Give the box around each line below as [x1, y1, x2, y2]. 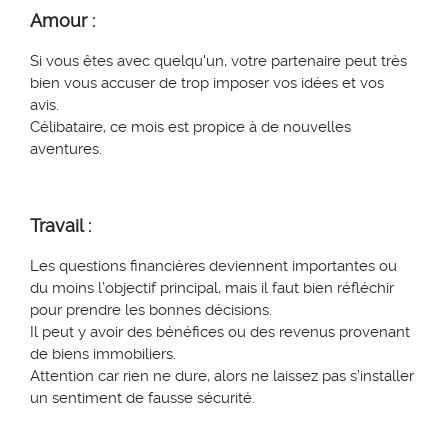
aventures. [30, 140, 102, 159]
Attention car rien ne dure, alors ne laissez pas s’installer [30, 367, 414, 386]
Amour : [30, 10, 95, 32]
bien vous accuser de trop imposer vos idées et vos [30, 74, 384, 93]
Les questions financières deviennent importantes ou [30, 257, 397, 276]
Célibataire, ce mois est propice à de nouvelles [30, 118, 351, 137]
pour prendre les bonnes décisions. [30, 301, 272, 320]
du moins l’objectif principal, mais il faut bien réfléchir [30, 279, 394, 298]
